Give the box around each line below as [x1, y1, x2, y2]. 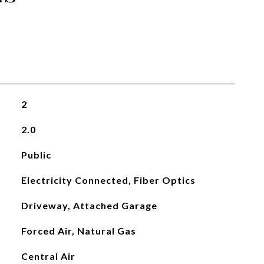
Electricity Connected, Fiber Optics [21, 174, 196, 186]
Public [21, 149, 51, 160]
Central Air [21, 250, 75, 262]
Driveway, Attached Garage [21, 200, 157, 211]
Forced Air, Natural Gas [21, 225, 136, 236]
